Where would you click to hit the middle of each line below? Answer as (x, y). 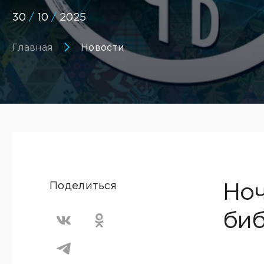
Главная (32, 48)
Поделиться (83, 186)
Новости (103, 48)
